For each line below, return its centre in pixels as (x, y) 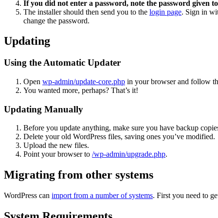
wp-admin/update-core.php (84, 82)
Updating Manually (44, 109)
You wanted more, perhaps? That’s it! (81, 91)
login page (165, 12)
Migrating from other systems (79, 175)
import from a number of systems (102, 196)
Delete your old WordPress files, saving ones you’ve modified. (119, 137)
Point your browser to (58, 154)
